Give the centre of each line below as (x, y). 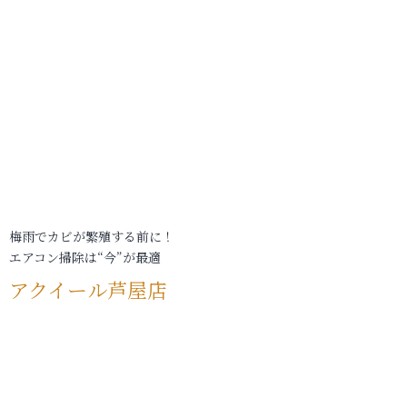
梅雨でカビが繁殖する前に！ (92, 236)
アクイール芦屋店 (88, 289)
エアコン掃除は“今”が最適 (85, 257)
